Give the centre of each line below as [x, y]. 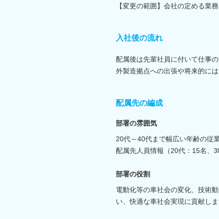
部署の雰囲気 [136, 123]
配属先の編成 [139, 103]
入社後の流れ [139, 38]
